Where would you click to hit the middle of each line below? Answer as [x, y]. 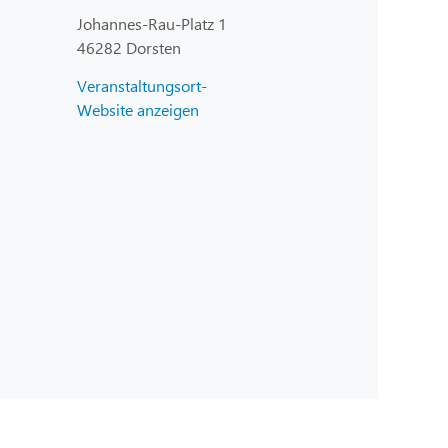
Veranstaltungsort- [142, 86]
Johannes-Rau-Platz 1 [152, 24]
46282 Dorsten [129, 48]
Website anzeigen [138, 110]
